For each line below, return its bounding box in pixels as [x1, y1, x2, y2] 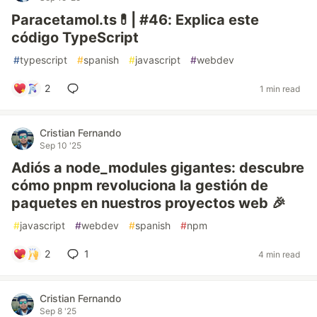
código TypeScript [11, 29, 139, 46]
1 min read [260, 83, 300, 94]
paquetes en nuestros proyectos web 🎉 [11, 195, 286, 212]
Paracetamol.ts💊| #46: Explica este [11, 11, 259, 28]
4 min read [258, 248, 300, 260]
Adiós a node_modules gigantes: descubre [11, 159, 304, 176]
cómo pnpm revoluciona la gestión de [11, 177, 268, 194]
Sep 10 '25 [40, 140, 81, 151]
